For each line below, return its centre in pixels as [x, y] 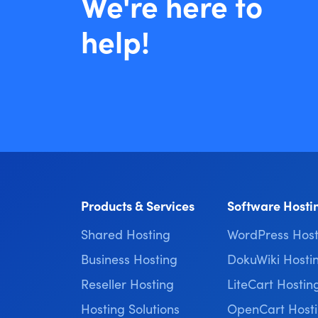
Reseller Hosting [127, 284]
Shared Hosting [126, 234]
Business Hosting [129, 259]
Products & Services [138, 205]
